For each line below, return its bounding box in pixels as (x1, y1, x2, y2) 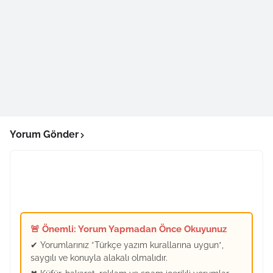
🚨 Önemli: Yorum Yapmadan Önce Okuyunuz (30, 224, 227, 235)
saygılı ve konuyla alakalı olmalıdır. (30, 253, 168, 263)
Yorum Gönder (10, 129, 79, 140)
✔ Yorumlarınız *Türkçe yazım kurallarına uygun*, (30, 240, 224, 250)
